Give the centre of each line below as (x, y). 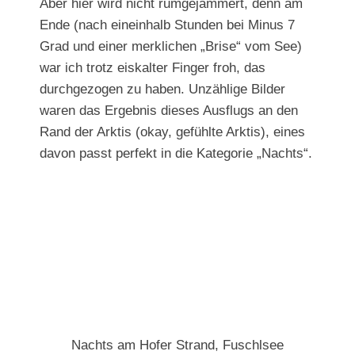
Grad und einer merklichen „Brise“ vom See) (171, 46)
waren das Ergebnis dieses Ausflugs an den (169, 111)
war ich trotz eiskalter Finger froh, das (153, 68)
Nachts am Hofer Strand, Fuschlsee (177, 345)
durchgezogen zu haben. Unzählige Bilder (162, 89)
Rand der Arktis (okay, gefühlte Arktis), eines (172, 132)
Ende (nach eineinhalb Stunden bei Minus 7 (167, 25)
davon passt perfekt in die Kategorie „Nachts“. (176, 153)
